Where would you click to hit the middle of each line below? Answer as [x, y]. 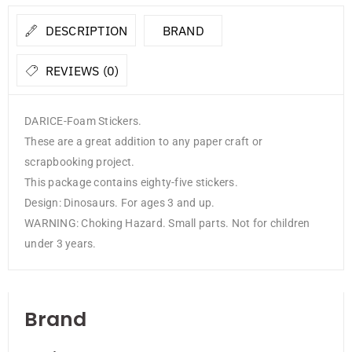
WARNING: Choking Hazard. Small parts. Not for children [167, 224]
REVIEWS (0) [81, 71]
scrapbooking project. [80, 162]
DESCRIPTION [85, 31]
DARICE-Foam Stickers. [83, 121]
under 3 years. [60, 244]
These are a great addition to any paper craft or [143, 142]
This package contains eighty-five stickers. [131, 183]
